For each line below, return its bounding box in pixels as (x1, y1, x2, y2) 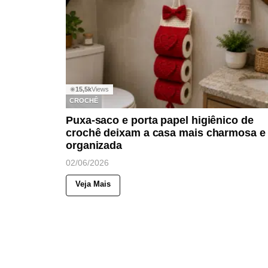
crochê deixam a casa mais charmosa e (66, 126, 266, 139)
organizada (66, 139, 123, 151)
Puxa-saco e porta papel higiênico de (66, 114, 254, 126)
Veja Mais (75, 179, 111, 188)
